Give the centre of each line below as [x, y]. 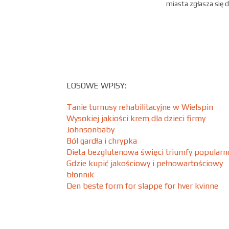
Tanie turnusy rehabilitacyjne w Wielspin [140, 107]
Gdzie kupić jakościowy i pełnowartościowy [145, 163]
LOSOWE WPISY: [96, 86]
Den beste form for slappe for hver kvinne [142, 186]
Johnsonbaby [90, 130]
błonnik [80, 175]
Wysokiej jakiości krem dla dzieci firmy [136, 118]
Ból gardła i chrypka [102, 141]
